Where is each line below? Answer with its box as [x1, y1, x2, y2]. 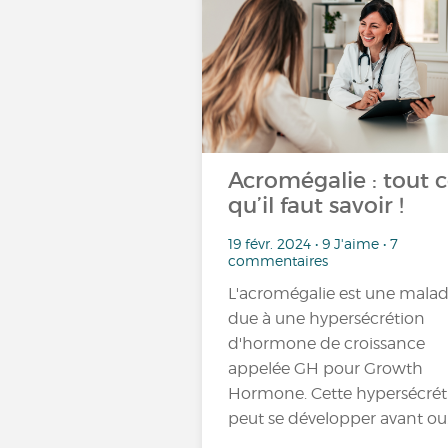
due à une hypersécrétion [228, 308, 425, 328]
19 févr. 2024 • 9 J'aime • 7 [228, 234, 398, 252]
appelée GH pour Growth [228, 358, 423, 378]
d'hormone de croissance [228, 333, 425, 353]
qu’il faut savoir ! [228, 192, 404, 219]
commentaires [228, 251, 328, 269]
